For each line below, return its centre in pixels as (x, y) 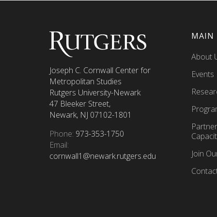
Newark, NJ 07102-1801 (91, 115)
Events (202, 74)
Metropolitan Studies (85, 82)
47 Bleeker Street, (80, 104)
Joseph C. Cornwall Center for (100, 70)
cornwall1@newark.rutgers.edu (103, 156)
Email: (59, 145)
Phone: (62, 134)
